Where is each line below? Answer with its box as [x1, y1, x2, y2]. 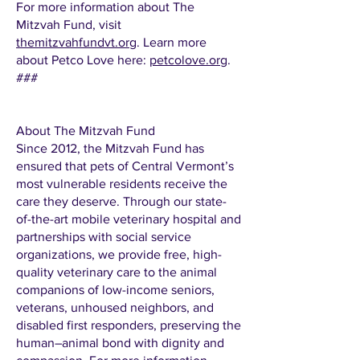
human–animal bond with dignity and [16, 336, 224, 350]
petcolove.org [149, 53, 227, 67]
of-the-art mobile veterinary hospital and [16, 212, 241, 226]
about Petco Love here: [16, 53, 149, 67]
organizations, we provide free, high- [16, 247, 222, 261]
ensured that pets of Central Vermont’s [16, 159, 234, 173]
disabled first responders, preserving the [16, 318, 241, 332]
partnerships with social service [16, 230, 191, 243]
